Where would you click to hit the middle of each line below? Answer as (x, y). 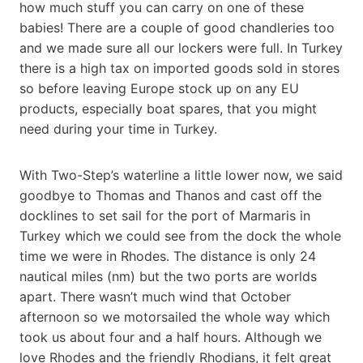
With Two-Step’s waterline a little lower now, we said (181, 175)
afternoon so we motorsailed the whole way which (175, 316)
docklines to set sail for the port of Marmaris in (165, 215)
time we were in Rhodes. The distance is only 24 (168, 256)
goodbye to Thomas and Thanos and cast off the (171, 195)
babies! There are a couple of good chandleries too (177, 27)
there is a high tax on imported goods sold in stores (179, 68)
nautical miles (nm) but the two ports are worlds (168, 276)
